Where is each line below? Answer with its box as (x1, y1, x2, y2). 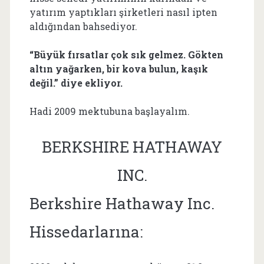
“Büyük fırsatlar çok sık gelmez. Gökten (29, 48, 223, 61)
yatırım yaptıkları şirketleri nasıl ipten (29, 5, 217, 18)
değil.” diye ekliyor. (29, 76, 125, 89)
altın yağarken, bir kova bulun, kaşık (29, 62, 208, 75)
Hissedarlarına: (29, 221, 146, 242)
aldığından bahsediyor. (29, 19, 137, 32)
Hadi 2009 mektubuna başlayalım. (29, 104, 190, 117)
